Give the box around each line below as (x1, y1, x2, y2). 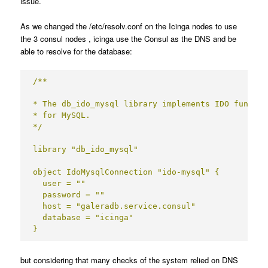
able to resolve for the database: (20, 45, 133, 57)
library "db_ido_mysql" (33, 144, 139, 154)
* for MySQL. (33, 110, 91, 120)
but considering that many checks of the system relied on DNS (20, 254, 239, 266)
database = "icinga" (33, 212, 134, 222)
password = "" (33, 190, 105, 199)
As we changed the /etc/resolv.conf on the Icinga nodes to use (20, 20, 237, 32)
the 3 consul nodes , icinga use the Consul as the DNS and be (20, 32, 237, 44)
